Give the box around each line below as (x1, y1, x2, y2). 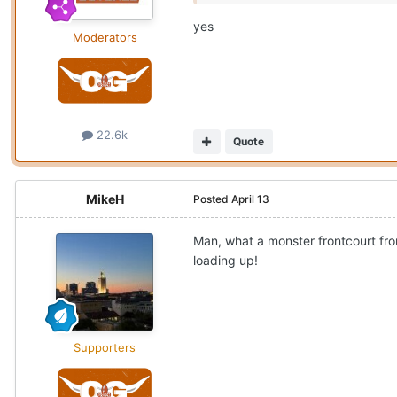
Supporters (74, 339, 136, 354)
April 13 (231, 191, 269, 206)
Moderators (72, 30, 137, 45)
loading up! (193, 252, 258, 268)
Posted (193, 191, 231, 206)
